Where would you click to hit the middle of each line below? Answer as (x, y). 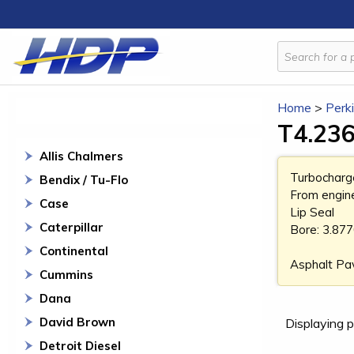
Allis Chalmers (81, 156)
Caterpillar (72, 227)
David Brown (77, 322)
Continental (74, 251)
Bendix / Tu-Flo (84, 180)
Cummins (66, 275)
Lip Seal (312, 212)
